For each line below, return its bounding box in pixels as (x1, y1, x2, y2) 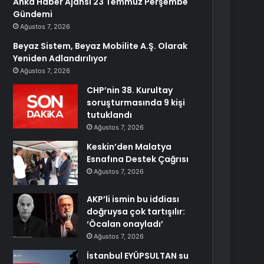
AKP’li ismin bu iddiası (87, 193, 180, 205)
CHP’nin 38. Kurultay (87, 84, 173, 96)
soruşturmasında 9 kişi (87, 97, 186, 108)
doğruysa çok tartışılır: (87, 206, 186, 217)
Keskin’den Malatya (87, 141, 172, 153)
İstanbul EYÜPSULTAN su (87, 250, 189, 262)
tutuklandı (87, 109, 133, 121)
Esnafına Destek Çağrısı (87, 153, 189, 165)
